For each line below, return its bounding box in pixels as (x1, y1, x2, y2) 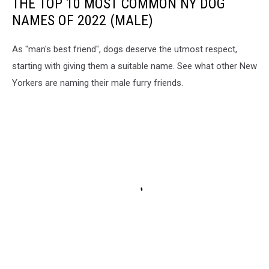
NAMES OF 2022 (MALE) (12, 11, 153, 29)
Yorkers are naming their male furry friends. (12, 77, 183, 88)
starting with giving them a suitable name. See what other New (12, 60, 257, 71)
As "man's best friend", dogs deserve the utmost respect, (12, 43, 237, 55)
